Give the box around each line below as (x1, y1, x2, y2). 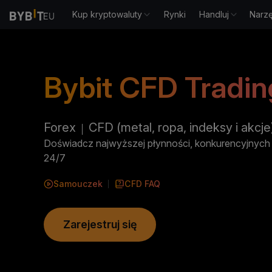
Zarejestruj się (63, 218, 137, 231)
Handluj (199, 9, 229, 19)
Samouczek (53, 178, 103, 189)
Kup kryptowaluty (72, 9, 143, 19)
